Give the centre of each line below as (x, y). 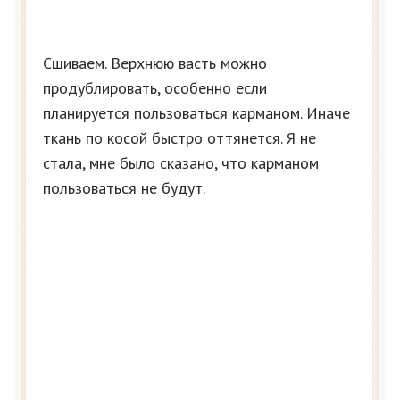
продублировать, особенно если (155, 87)
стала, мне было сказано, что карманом (181, 162)
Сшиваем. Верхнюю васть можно (155, 62)
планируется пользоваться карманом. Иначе (196, 112)
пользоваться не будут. (124, 187)
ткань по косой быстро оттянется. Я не (179, 137)
